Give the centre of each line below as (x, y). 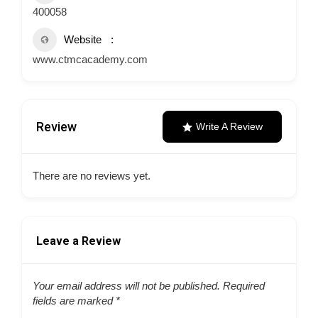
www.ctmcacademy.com (90, 59)
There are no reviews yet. (92, 176)
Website (83, 39)
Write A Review (229, 126)
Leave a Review (78, 241)
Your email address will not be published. (126, 286)
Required (242, 286)
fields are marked (74, 301)
